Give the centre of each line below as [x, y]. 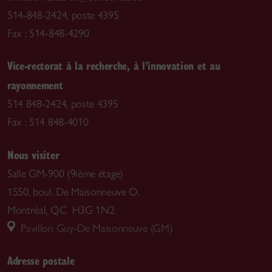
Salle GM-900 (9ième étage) [65, 173]
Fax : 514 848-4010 [48, 122]
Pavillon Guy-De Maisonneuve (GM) [94, 228]
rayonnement [35, 85]
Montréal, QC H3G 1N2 [61, 210]
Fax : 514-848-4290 [48, 33]
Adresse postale [41, 260]
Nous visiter [33, 154]
